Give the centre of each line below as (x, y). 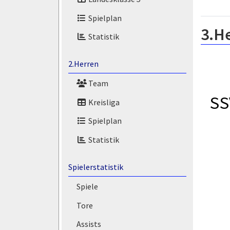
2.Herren (83, 64)
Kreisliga (103, 102)
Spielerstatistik (95, 167)
